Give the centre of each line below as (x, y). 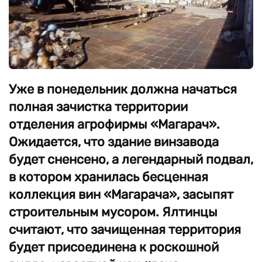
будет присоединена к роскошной (114, 247)
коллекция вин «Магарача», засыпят (121, 194)
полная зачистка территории (98, 107)
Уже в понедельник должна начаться (123, 89)
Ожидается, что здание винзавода (114, 142)
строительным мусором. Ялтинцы (113, 212)
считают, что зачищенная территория (125, 230)
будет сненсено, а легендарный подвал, (131, 159)
